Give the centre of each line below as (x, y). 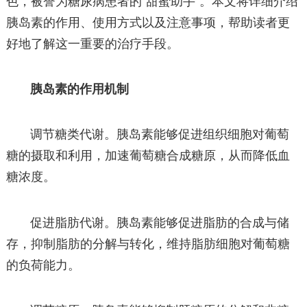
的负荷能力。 (43, 265)
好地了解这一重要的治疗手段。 (92, 44)
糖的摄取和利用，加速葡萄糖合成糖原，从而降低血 (148, 156)
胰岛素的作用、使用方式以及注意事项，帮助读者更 (148, 23)
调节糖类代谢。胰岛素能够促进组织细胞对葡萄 (160, 135)
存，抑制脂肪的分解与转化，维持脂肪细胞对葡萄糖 (148, 244)
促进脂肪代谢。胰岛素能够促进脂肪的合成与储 (160, 222)
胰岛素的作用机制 (80, 89)
